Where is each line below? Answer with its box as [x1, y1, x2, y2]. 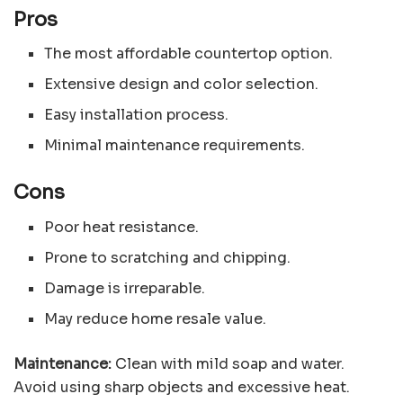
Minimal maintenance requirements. [44, 136, 306, 156]
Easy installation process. [44, 105, 229, 125]
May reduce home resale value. [44, 309, 267, 329]
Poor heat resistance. [44, 218, 200, 237]
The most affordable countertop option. [44, 44, 334, 64]
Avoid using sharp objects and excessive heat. [13, 378, 350, 398]
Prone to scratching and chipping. [44, 248, 291, 268]
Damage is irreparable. [44, 279, 206, 299]
